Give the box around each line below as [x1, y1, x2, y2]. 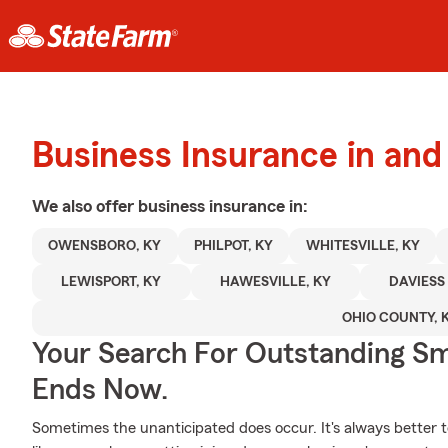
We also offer [32, 197, 138, 215]
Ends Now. [32, 375, 168, 405]
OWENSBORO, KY [48, 239, 162, 253]
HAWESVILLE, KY [219, 275, 331, 289]
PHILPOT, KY [194, 239, 273, 253]
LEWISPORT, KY [61, 275, 162, 289]
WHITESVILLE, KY [305, 239, 420, 253]
